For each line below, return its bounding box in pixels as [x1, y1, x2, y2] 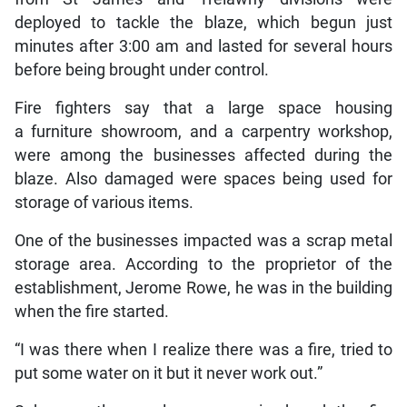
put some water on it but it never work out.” [14, 363, 323, 382]
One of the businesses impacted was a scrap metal [14, 231, 393, 250]
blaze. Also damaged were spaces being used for [14, 169, 393, 188]
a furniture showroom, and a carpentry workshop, [14, 122, 393, 141]
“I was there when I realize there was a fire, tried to [14, 340, 393, 359]
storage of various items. [14, 193, 197, 212]
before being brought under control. [14, 60, 273, 79]
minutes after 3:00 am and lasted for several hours [14, 36, 393, 55]
